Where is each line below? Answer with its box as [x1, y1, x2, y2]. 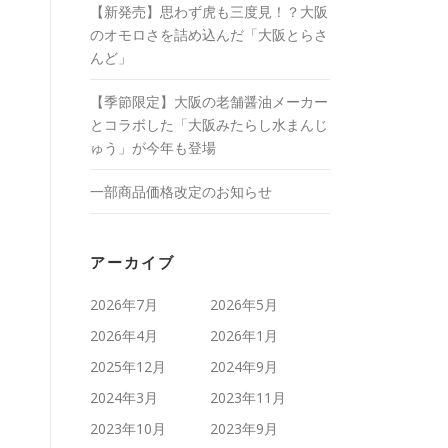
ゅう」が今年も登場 [90, 138, 216, 157]
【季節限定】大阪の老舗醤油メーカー [90, 92, 328, 111]
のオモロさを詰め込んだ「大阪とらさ [90, 25, 328, 44]
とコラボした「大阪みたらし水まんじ [90, 115, 328, 134]
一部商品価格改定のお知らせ [90, 182, 272, 201]
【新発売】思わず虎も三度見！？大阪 [90, 2, 328, 21]
